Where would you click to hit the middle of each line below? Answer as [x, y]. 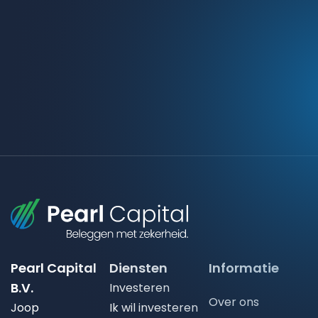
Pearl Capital [54, 268]
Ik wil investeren [154, 308]
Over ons [234, 302]
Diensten [139, 268]
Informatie [243, 268]
